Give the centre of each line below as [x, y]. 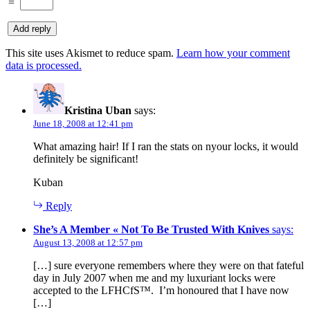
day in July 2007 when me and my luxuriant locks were [154, 277]
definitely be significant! [86, 158]
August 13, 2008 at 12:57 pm [88, 242]
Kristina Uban [98, 110]
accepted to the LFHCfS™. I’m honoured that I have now [161, 290]
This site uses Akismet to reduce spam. [91, 53]
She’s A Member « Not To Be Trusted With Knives [151, 229]
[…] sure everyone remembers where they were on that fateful [168, 265]
